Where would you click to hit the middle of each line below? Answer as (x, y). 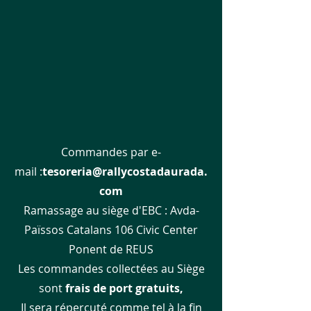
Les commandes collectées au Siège (111, 269)
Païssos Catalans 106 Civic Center (111, 230)
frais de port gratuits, (123, 288)
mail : (28, 171)
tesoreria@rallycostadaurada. (125, 171)
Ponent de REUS (111, 249)
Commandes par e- (111, 152)
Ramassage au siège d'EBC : (95, 210)
